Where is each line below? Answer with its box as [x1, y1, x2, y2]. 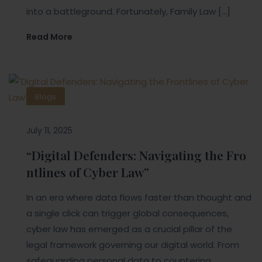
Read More [26, 31, 73, 43]
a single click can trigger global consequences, [26, 207, 229, 220]
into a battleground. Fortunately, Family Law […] [26, 5, 230, 18]
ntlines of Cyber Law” [26, 164, 149, 181]
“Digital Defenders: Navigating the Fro [26, 147, 246, 164]
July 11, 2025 [26, 125, 73, 137]
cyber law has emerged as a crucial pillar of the [26, 223, 232, 236]
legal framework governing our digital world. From [26, 239, 239, 251]
